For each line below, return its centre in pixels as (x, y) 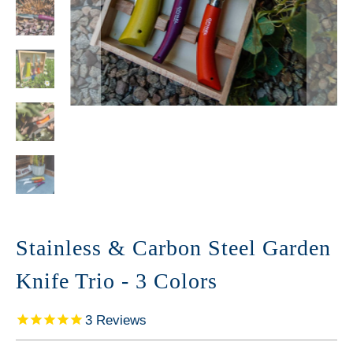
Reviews (119, 320)
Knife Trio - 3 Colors (117, 281)
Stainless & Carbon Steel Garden (173, 247)
